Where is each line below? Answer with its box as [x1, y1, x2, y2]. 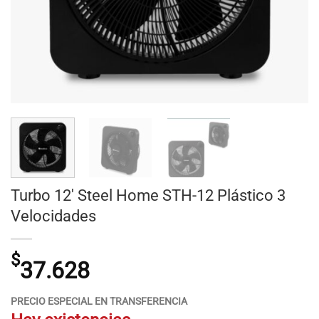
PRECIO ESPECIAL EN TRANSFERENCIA [11, 295, 187, 308]
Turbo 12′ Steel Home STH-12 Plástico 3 [11, 185, 286, 204]
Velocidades [11, 206, 96, 225]
